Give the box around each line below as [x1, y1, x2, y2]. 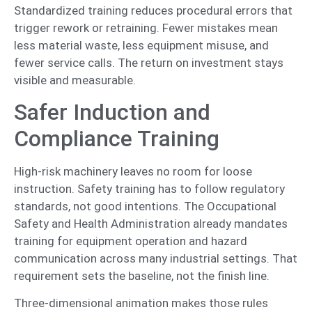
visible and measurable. [14, 72, 136, 87]
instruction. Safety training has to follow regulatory [14, 182, 285, 196]
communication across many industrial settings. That [14, 251, 297, 265]
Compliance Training [14, 125, 219, 152]
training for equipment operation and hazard [14, 234, 247, 248]
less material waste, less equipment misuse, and [14, 38, 269, 52]
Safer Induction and [14, 99, 210, 125]
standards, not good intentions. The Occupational [14, 199, 276, 213]
